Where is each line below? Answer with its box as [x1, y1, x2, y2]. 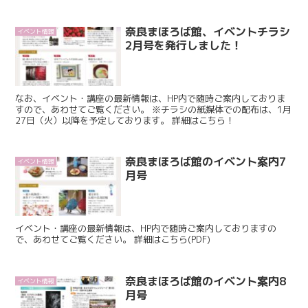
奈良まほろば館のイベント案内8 [125, 273, 287, 289]
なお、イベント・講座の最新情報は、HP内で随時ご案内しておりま [15, 91, 286, 104]
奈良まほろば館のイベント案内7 [125, 154, 287, 170]
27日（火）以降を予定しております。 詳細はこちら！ [172, 113, 235, 126]
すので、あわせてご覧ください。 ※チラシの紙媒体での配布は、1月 [15, 102, 292, 115]
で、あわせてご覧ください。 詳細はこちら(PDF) [134, 233, 211, 246]
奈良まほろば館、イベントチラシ [125, 23, 291, 39]
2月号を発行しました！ [125, 37, 243, 53]
